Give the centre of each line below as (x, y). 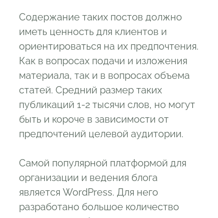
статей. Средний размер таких (91, 90)
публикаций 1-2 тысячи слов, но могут (107, 105)
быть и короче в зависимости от (94, 119)
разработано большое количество (99, 207)
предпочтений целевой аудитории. (101, 134)
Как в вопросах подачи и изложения (103, 61)
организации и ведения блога (88, 178)
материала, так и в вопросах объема (104, 76)
